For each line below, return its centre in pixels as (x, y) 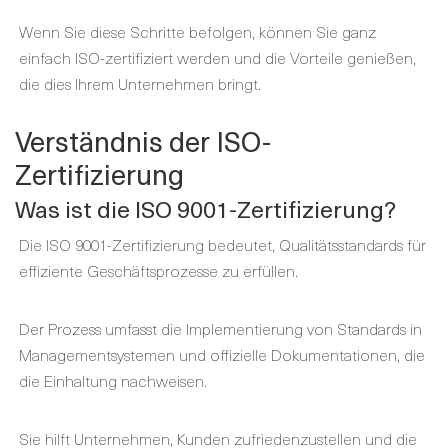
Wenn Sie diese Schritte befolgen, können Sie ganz (197, 31)
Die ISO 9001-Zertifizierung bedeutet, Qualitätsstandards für (222, 244)
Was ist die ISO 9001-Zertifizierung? (205, 208)
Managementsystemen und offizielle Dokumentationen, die (222, 354)
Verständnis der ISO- (143, 140)
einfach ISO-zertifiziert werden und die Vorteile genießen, (217, 57)
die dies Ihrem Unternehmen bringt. (140, 83)
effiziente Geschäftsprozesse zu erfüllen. (158, 270)
